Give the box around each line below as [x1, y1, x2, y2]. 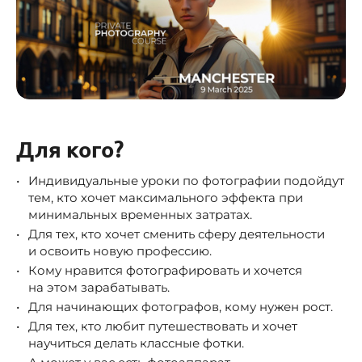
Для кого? [16, 134, 124, 162]
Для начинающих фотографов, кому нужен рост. [28, 298, 333, 314]
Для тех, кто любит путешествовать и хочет [28, 318, 297, 334]
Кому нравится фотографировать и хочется [28, 262, 302, 278]
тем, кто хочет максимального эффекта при [28, 189, 303, 205]
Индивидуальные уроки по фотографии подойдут [28, 172, 344, 188]
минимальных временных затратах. [28, 206, 262, 222]
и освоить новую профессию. [28, 242, 212, 259]
